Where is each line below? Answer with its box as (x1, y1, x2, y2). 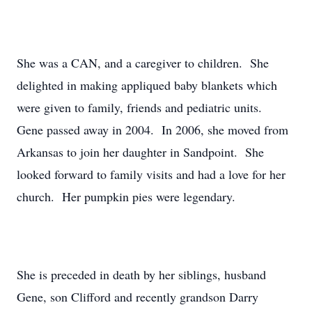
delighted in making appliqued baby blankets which (17, 77, 277, 93)
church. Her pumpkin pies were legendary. (17, 188, 235, 205)
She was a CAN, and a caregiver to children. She (17, 54, 269, 71)
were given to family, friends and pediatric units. (17, 99, 266, 116)
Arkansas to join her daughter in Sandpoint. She (17, 143, 264, 160)
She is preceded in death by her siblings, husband (17, 266, 266, 283)
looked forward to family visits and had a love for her (17, 166, 286, 182)
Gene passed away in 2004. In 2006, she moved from (17, 121, 288, 138)
